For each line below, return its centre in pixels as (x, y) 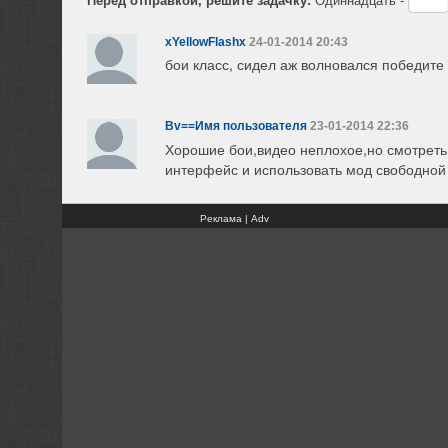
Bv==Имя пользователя (236, 126)
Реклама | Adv (234, 219)
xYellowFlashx (205, 41)
